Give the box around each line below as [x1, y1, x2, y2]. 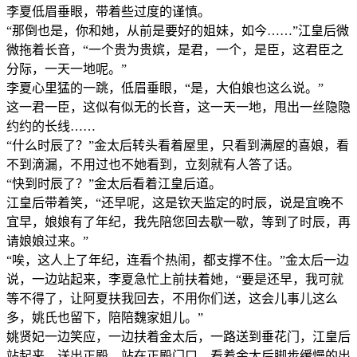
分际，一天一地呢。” [6, 61, 127, 76]
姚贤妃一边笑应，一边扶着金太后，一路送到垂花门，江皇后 [6, 329, 351, 343]
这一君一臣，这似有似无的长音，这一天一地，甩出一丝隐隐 [6, 100, 351, 114]
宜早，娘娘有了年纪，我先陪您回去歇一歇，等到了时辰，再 [6, 214, 351, 229]
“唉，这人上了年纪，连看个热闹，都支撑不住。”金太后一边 [6, 253, 349, 267]
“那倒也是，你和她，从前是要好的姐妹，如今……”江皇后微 [6, 23, 349, 37]
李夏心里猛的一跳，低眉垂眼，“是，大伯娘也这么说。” [6, 80, 324, 95]
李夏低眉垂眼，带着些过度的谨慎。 [6, 4, 210, 18]
